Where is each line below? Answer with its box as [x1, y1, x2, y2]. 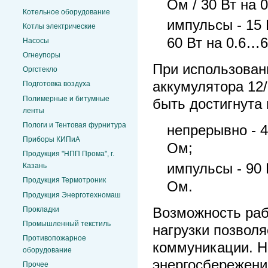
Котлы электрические [23, 22, 96, 31]
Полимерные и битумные [23, 94, 109, 103]
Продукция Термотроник [23, 176, 106, 185]
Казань [23, 162, 47, 170]
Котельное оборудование [23, 7, 110, 16]
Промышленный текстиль [23, 219, 111, 228]
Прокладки [23, 205, 59, 214]
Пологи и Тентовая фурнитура [23, 120, 126, 129]
